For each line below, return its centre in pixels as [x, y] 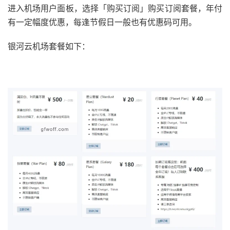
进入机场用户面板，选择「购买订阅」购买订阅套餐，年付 [115, 8]
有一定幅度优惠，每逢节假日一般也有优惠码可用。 [102, 22]
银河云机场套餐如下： [49, 46]
